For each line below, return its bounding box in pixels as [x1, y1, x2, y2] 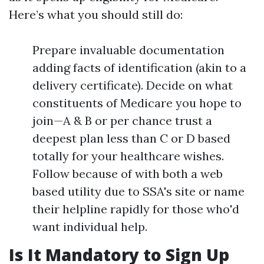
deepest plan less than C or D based [32, 131, 230, 146]
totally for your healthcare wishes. [32, 148, 224, 163]
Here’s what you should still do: [9, 7, 183, 22]
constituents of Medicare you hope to [32, 95, 242, 110]
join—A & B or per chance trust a [32, 113, 212, 128]
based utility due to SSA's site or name [32, 184, 245, 199]
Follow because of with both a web [32, 166, 223, 181]
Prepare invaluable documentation [32, 42, 225, 57]
